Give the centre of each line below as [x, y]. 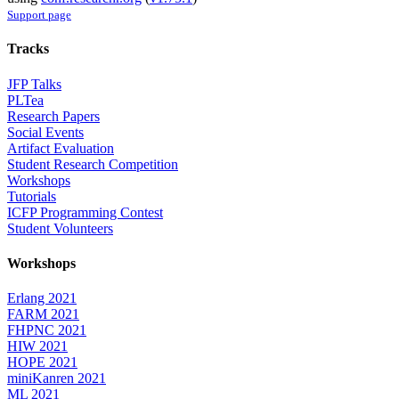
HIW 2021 [37, 346]
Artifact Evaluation [61, 148]
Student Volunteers [60, 228]
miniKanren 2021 [57, 379]
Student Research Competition [93, 164]
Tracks [28, 49]
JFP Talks [34, 84]
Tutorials [32, 196]
